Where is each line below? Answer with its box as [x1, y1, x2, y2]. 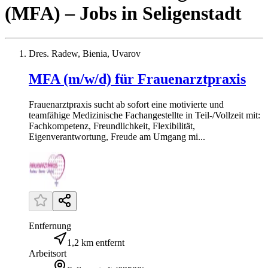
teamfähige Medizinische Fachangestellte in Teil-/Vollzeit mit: [29, 109, 260, 120]
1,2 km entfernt [67, 237, 124, 248]
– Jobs [65, 2, 117, 25]
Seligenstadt [142, 2, 242, 25]
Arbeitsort [29, 248, 66, 258]
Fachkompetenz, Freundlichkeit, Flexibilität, [29, 120, 195, 131]
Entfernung [29, 220, 71, 231]
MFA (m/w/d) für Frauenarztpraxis [29, 71, 246, 87]
